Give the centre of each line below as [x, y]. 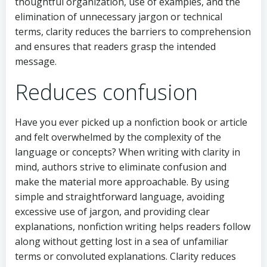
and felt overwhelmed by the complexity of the [118, 137]
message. [36, 62]
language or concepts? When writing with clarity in [128, 152]
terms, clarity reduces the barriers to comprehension [133, 32]
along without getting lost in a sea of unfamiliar [122, 242]
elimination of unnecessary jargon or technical [119, 17]
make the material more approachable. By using [122, 182]
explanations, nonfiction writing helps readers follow [133, 227]
